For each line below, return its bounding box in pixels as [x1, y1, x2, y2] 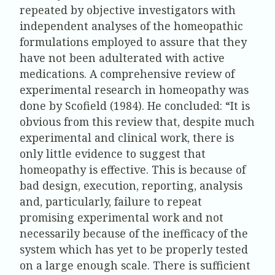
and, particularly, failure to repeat [20, 193, 202, 209]
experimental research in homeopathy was [20, 82, 249, 97]
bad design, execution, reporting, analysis [20, 177, 242, 193]
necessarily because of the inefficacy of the [20, 225, 248, 241]
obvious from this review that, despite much [20, 114, 255, 129]
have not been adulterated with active [20, 50, 225, 65]
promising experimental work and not [20, 209, 223, 225]
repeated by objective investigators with [20, 2, 236, 17]
